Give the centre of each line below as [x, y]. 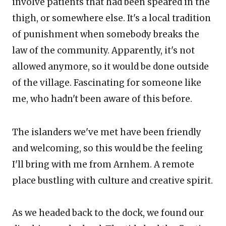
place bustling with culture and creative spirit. [112, 181]
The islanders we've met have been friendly [107, 132]
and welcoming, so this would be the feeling [107, 148]
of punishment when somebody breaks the [106, 34]
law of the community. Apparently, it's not [103, 50]
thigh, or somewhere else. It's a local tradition [111, 18]
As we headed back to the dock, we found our [108, 213]
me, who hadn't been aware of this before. [102, 99]
